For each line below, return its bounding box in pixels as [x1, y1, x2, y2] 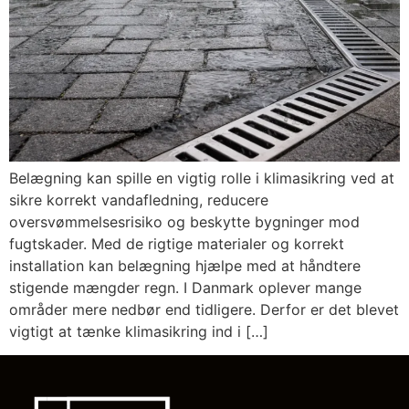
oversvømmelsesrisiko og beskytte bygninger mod [9, 212, 360, 231]
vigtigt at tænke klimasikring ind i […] [9, 321, 268, 341]
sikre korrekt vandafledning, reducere [9, 190, 268, 209]
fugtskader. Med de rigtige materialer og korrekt [9, 234, 344, 253]
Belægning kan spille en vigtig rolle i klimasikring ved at [9, 168, 394, 187]
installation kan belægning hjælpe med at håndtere [9, 256, 361, 275]
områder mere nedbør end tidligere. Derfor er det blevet [9, 299, 399, 319]
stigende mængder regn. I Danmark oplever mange [9, 278, 362, 297]
